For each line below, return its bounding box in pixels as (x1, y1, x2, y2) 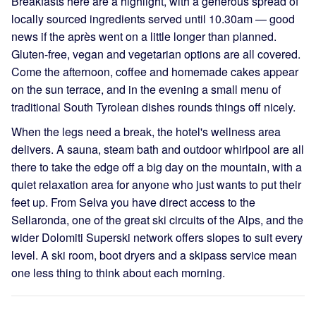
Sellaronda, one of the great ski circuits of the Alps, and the (11, 211, 303, 228)
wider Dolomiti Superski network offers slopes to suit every (11, 229, 303, 245)
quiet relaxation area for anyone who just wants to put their (11, 176, 301, 193)
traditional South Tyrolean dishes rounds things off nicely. (11, 98, 296, 115)
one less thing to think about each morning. (11, 264, 225, 281)
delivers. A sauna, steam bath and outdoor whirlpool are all (11, 140, 304, 157)
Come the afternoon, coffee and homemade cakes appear (11, 63, 298, 80)
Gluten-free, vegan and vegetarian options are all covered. (11, 45, 300, 62)
